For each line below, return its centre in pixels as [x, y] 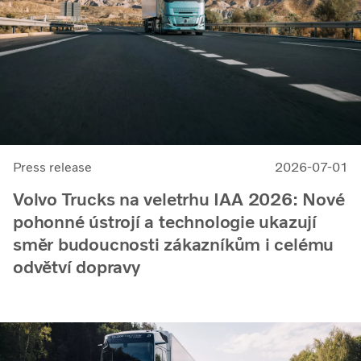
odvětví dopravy [77, 268]
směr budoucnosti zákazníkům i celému [174, 245]
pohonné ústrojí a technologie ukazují [165, 222]
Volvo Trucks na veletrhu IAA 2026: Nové [179, 200]
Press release [52, 168]
